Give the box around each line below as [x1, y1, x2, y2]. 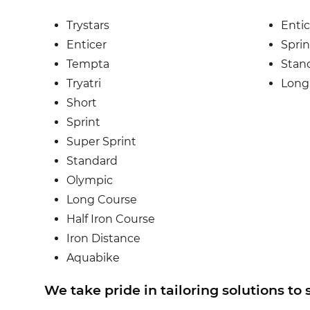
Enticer [66, 38, 107, 52]
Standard [66, 154, 118, 168]
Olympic [66, 174, 113, 188]
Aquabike [66, 251, 120, 265]
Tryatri [66, 77, 101, 91]
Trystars [66, 19, 109, 33]
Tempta [66, 57, 109, 71]
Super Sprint [66, 135, 136, 149]
